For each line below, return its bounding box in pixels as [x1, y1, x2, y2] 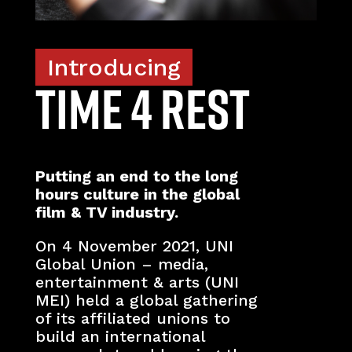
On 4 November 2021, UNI [35, 236, 233, 255]
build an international [35, 326, 205, 346]
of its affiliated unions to [35, 308, 230, 328]
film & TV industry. [35, 202, 178, 222]
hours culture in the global [35, 184, 240, 203]
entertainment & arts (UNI [35, 272, 239, 291]
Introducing [46, 53, 181, 81]
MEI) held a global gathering [35, 290, 258, 310]
